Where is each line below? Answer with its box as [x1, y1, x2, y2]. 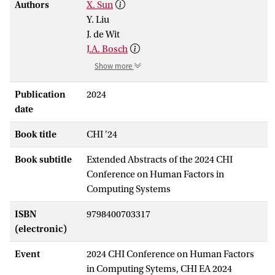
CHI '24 [87, 128, 117, 140]
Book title [15, 128, 56, 140]
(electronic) [15, 223, 67, 234]
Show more [95, 61, 134, 71]
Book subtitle [15, 153, 72, 165]
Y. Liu [87, 14, 109, 25]
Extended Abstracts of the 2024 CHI [87, 153, 233, 165]
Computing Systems [87, 183, 171, 195]
